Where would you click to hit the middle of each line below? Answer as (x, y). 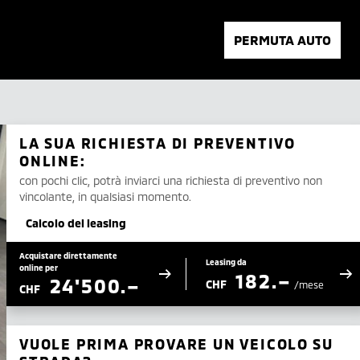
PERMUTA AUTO (282, 39)
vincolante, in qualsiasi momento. (105, 196)
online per (39, 268)
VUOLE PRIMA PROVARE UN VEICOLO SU (176, 344)
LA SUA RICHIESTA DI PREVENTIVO (157, 143)
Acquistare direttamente (68, 256)
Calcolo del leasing (76, 223)
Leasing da (226, 262)
